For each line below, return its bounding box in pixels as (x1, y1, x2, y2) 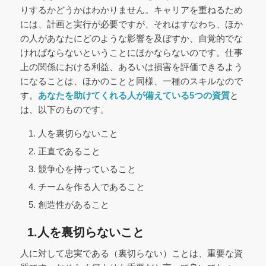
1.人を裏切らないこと (20, 225, 144, 239)
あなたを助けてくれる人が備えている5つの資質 (37, 90, 230, 101)
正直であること (37, 145, 100, 156)
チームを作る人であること (37, 181, 145, 192)
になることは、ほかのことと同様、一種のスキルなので (20, 76, 243, 87)
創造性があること (37, 199, 109, 210)
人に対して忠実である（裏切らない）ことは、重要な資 (20, 248, 243, 258)
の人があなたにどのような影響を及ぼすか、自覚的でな (20, 33, 243, 44)
